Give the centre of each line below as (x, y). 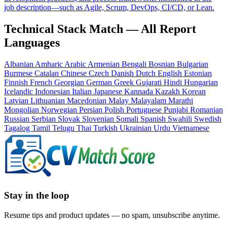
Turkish (106, 128)
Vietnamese (191, 128)
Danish (123, 73)
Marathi (181, 101)
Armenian (105, 64)
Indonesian (53, 92)
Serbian (45, 119)
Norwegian (60, 110)
